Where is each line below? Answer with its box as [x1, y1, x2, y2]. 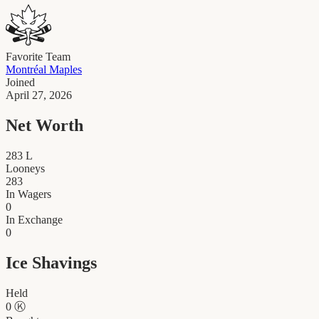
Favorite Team [6, 50, 70, 63]
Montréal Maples [6, 63, 82, 75]
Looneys [6, 162, 45, 174]
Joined [6, 75, 35, 88]
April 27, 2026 [6, 88, 72, 101]
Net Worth [6, 115, 83, 135]
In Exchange [6, 213, 63, 226]
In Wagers [6, 187, 51, 200]
